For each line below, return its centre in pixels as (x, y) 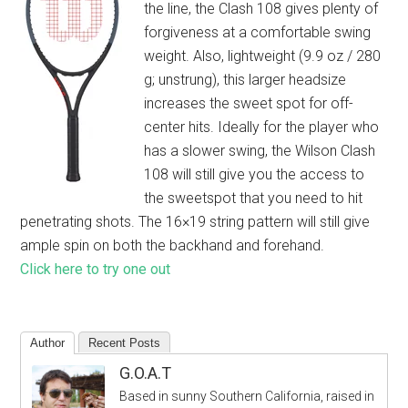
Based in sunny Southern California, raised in (247, 396)
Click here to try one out (96, 269)
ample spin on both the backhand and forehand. (173, 245)
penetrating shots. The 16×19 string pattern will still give (195, 222)
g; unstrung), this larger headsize (245, 80)
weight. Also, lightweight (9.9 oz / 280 (263, 56)
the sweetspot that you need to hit (254, 198)
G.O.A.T (146, 373)
